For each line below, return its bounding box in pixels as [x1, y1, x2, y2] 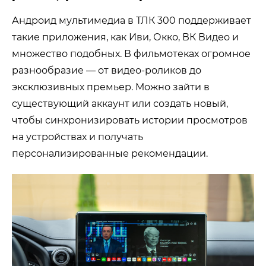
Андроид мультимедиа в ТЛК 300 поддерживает [12, 14, 251, 26]
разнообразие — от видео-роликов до [12, 64, 201, 76]
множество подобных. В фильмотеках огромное [12, 47, 251, 59]
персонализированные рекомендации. [12, 147, 208, 159]
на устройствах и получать [12, 131, 143, 142]
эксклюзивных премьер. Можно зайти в [12, 81, 210, 93]
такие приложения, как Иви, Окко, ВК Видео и [12, 31, 239, 43]
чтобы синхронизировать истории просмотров [12, 114, 248, 126]
